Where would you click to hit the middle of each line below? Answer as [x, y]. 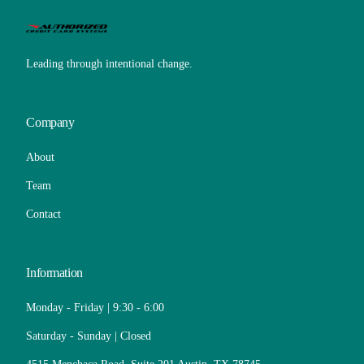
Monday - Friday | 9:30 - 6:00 [95, 307]
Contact [44, 214]
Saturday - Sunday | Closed [89, 336]
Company [50, 122]
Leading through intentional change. [110, 63]
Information [54, 272]
